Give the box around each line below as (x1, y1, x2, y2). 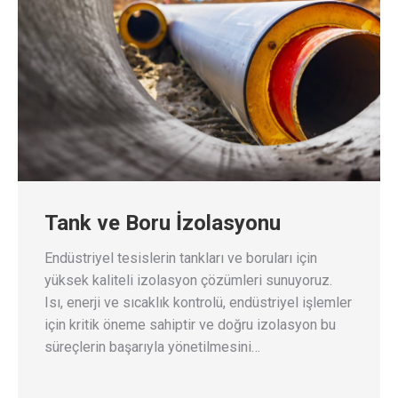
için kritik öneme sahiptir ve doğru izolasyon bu (44, 315, 336, 333)
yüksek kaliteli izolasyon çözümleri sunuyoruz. (44, 271, 332, 289)
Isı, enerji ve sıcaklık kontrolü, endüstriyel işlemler (44, 293, 352, 311)
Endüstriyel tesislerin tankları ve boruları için (44, 249, 317, 267)
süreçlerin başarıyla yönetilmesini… (44, 338, 260, 355)
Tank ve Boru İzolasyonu (44, 210, 281, 235)
